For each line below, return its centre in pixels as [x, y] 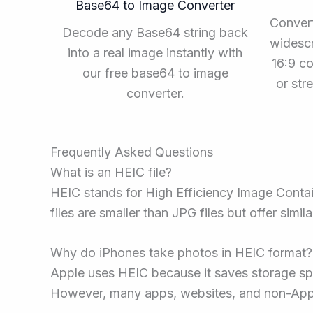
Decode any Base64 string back [155, 33]
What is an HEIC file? [111, 172]
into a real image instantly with [155, 53]
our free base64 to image [155, 73]
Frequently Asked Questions [132, 152]
